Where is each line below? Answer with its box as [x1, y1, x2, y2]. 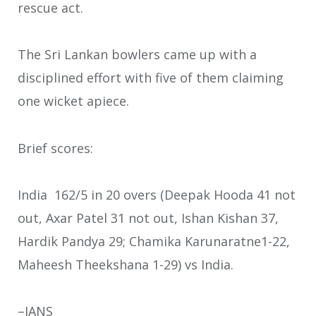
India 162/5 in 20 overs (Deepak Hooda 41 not [18, 186, 296, 203]
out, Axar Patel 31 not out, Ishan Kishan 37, [18, 209, 279, 226]
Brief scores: [18, 139, 97, 157]
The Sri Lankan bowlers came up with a [18, 46, 257, 63]
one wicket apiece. [18, 92, 129, 110]
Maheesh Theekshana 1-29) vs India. [18, 256, 233, 273]
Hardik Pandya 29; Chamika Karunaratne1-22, [18, 233, 290, 250]
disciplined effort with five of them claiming [18, 69, 284, 87]
